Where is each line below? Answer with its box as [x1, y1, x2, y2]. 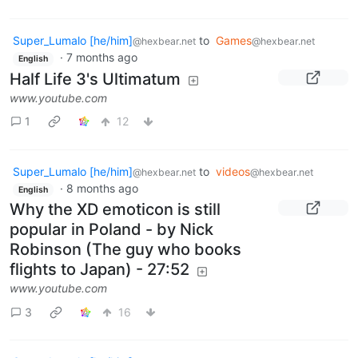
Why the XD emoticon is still [10, 200, 221, 220]
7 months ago [66, 50, 137, 65]
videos [216, 164, 250, 178]
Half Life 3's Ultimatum [10, 69, 181, 89]
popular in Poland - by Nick [10, 220, 213, 240]
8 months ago [66, 181, 138, 195]
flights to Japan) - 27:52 [10, 260, 189, 280]
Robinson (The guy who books [10, 240, 241, 260]
